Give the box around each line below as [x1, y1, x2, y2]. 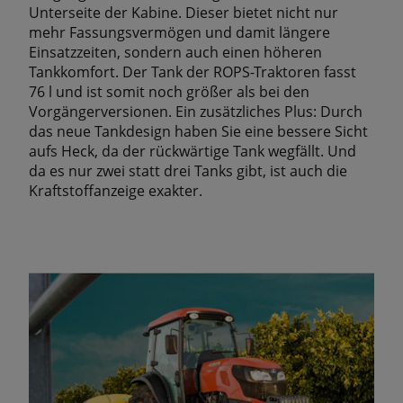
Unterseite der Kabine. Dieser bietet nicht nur [29, 2, 338, 22]
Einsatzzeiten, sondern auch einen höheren [29, 41, 322, 62]
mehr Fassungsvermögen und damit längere [29, 22, 330, 42]
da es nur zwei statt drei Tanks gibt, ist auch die [29, 160, 347, 181]
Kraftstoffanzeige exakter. [29, 180, 202, 201]
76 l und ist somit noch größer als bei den [29, 81, 309, 102]
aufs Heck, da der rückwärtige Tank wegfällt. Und [29, 140, 356, 161]
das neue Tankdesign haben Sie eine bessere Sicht [29, 121, 368, 141]
